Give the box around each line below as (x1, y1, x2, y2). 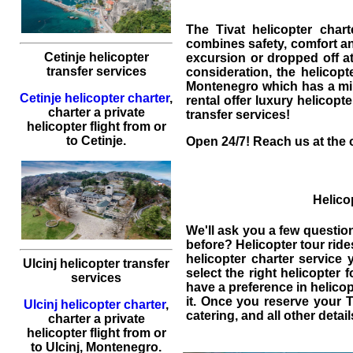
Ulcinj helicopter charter (24, 298, 165, 311)
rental (186, 94, 220, 108)
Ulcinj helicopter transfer (23, 257, 169, 270)
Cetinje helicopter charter (20, 91, 169, 105)
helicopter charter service (186, 251, 343, 266)
